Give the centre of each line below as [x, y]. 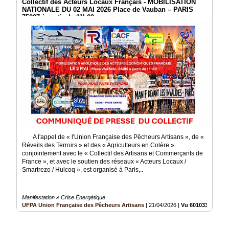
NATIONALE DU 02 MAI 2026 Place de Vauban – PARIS [108, 10]
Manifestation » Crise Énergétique [64, 198]
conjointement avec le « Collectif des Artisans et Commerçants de [112, 154]
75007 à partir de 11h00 [58, 17]
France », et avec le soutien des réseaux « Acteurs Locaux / [104, 162]
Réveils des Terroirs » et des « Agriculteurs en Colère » [98, 145]
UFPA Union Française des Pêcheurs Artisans [83, 205]
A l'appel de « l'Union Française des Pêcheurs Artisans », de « [113, 137]
